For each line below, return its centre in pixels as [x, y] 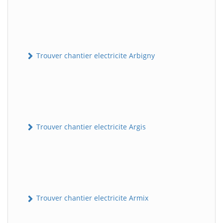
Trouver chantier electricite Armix [91, 198]
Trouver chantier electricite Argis [90, 127]
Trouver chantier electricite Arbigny [95, 55]
